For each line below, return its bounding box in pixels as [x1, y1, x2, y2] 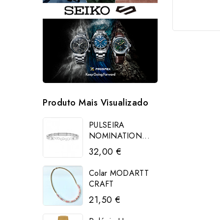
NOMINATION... [89, 130, 150, 142]
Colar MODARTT [89, 167, 149, 179]
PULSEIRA [89, 119, 125, 131]
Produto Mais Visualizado [43, 96, 148, 110]
